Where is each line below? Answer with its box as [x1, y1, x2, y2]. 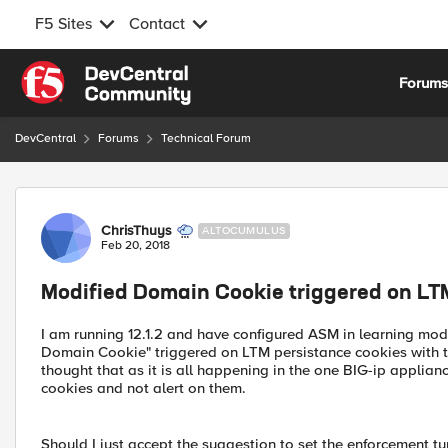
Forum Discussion [13, 186, 230, 211]
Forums [98, 131, 139, 146]
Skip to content [35, 63, 137, 81]
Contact [129, 14, 185, 34]
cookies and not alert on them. [41, 379, 246, 397]
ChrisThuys [101, 222, 172, 239]
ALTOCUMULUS [202, 224, 286, 237]
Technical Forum [161, 131, 251, 146]
